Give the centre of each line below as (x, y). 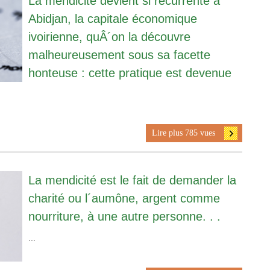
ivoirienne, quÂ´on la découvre (109, 36)
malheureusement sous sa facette (119, 55)
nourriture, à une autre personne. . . (124, 216)
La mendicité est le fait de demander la (132, 180)
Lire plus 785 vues (183, 133)
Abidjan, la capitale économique (112, 18)
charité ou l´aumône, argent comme (124, 198)
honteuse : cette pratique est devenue (130, 73)
